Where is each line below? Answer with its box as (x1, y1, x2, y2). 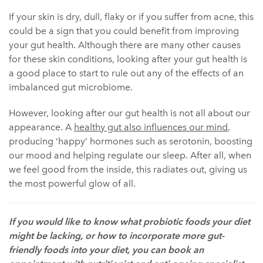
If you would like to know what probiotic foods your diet (9, 216, 250, 228)
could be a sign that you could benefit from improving (9, 25, 239, 37)
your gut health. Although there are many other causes (9, 39, 241, 51)
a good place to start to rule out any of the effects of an (9, 68, 244, 79)
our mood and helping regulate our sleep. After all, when (9, 150, 251, 161)
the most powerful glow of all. (9, 178, 136, 190)
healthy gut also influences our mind (74, 122, 228, 133)
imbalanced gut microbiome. (9, 82, 133, 93)
